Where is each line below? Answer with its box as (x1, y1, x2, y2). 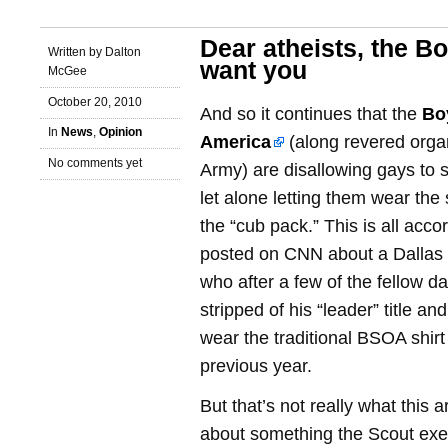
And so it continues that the (200, 104, 422, 124)
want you (200, 57, 307, 84)
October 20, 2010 (48, 94, 142, 109)
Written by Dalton (48, 44, 141, 59)
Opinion (99, 125, 142, 140)
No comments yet (48, 156, 142, 171)
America (200, 132, 271, 152)
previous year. (200, 356, 312, 376)
